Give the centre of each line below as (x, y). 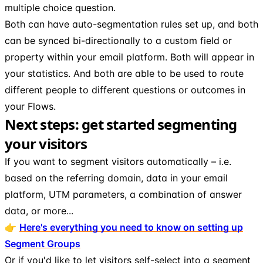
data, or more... (39, 210)
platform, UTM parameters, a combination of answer (123, 194)
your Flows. (30, 106)
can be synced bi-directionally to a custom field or (118, 40)
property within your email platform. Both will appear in (129, 57)
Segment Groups (43, 243)
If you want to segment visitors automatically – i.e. (118, 161)
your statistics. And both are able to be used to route (124, 73)
